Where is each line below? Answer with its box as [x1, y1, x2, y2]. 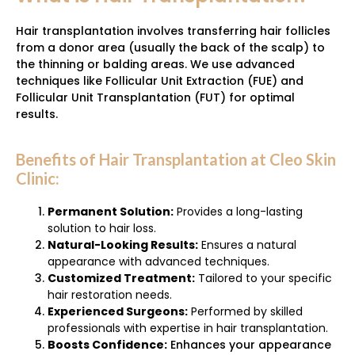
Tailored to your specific [195, 270, 332, 287]
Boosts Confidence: [48, 337, 167, 353]
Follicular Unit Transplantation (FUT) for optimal [16, 89, 295, 105]
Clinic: [16, 169, 59, 189]
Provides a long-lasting [174, 204, 303, 220]
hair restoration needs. [48, 287, 172, 303]
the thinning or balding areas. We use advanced [16, 55, 295, 72]
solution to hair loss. [48, 220, 156, 237]
